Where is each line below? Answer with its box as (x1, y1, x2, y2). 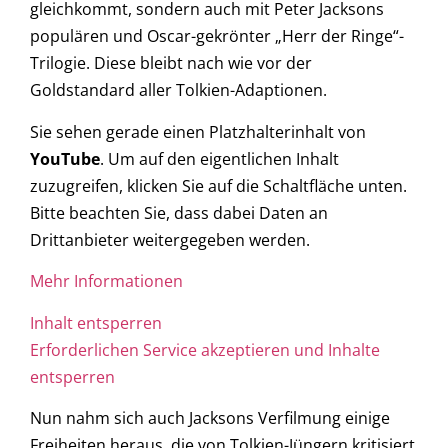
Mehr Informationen (30, 270, 183, 293)
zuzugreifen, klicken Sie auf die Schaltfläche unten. (30, 174, 407, 197)
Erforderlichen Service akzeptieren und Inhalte (30, 338, 380, 361)
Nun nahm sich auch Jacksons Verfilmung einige (30, 407, 390, 430)
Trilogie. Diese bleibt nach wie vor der (30, 52, 312, 75)
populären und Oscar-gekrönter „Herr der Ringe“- (30, 25, 404, 48)
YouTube (30, 147, 100, 170)
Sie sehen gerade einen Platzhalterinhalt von (30, 120, 366, 143)
